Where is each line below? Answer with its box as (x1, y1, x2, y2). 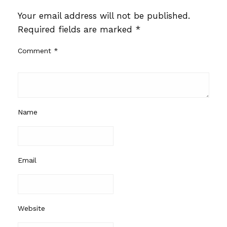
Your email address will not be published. (18, 10, 190, 21)
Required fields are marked (18, 24, 135, 34)
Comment (18, 46, 54, 55)
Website (18, 204, 45, 212)
